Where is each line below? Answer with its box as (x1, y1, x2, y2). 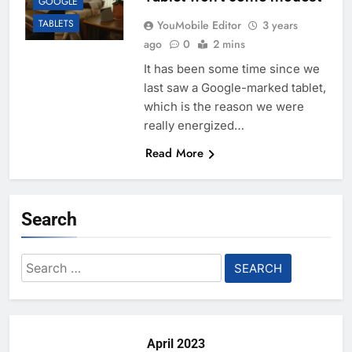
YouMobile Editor (156, 17, 241, 34)
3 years (262, 17, 298, 34)
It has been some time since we (143, 61, 320, 77)
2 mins (212, 36, 245, 53)
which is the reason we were (143, 99, 304, 115)
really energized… (143, 118, 244, 134)
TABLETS (38, 16, 74, 31)
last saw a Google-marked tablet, (143, 80, 326, 96)
